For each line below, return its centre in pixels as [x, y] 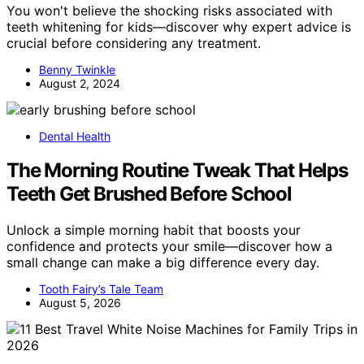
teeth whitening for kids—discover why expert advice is [179, 26]
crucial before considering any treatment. [134, 43]
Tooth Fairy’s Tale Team [101, 289]
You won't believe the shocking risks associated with [169, 10]
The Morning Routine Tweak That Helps [177, 171]
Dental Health [75, 136]
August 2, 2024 [80, 83]
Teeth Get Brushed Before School [149, 194]
